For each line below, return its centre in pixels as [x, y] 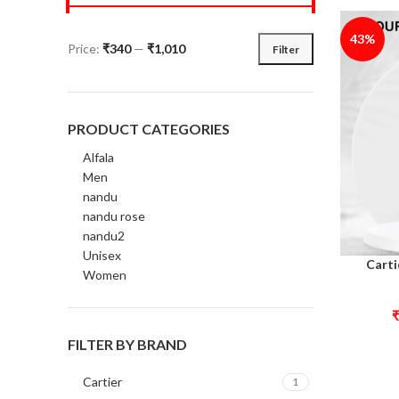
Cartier [102, 382]
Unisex [102, 255]
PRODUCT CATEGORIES [149, 129]
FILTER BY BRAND [127, 344]
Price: [85, 49]
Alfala [98, 157]
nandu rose [114, 216]
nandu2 [104, 236]
